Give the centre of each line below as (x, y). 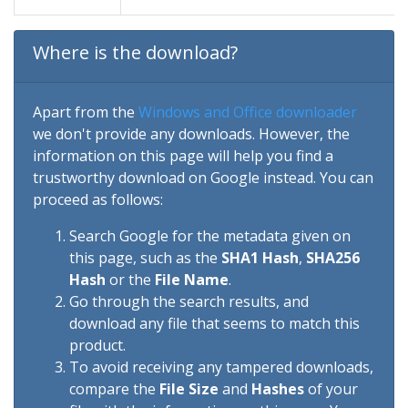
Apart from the (86, 112)
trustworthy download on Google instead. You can (203, 178)
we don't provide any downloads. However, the (191, 134)
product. (97, 345)
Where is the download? (135, 52)
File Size (189, 389)
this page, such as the (145, 258)
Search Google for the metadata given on (210, 236)
